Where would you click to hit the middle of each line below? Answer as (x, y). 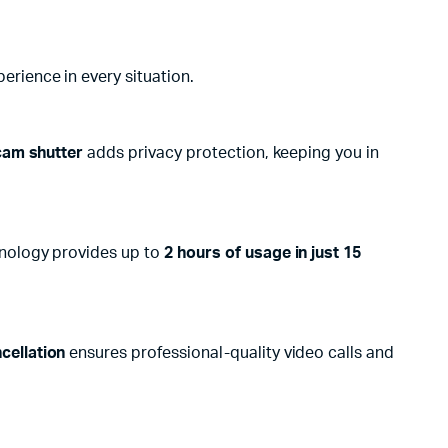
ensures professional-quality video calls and (230, 353)
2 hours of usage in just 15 (263, 253)
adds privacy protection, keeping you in (231, 153)
